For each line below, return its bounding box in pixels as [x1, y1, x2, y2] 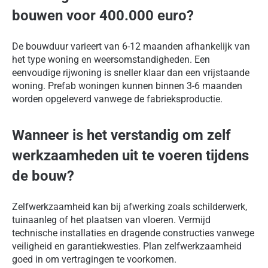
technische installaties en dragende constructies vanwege [12, 227, 254, 239]
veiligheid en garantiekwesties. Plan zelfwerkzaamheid [12, 240, 242, 252]
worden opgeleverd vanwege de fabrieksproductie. [12, 93, 223, 105]
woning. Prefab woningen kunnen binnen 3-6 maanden [12, 80, 242, 92]
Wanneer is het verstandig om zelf [12, 127, 231, 144]
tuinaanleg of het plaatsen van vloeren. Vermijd [12, 214, 211, 226]
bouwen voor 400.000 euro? [12, 7, 194, 25]
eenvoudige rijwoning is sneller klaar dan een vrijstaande [12, 67, 249, 79]
